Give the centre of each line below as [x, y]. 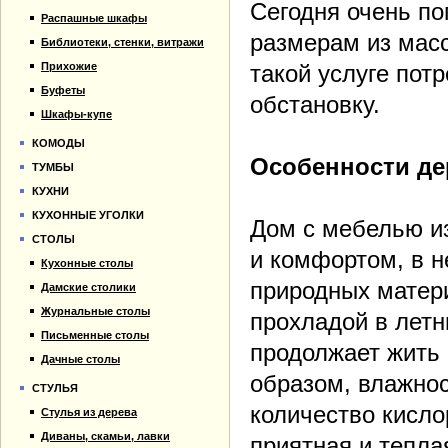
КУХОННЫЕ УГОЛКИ [88, 215]
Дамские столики [88, 287]
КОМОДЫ [58, 143]
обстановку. [318, 104]
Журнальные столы [95, 311]
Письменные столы [95, 335]
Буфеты [63, 90]
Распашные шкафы [94, 18]
